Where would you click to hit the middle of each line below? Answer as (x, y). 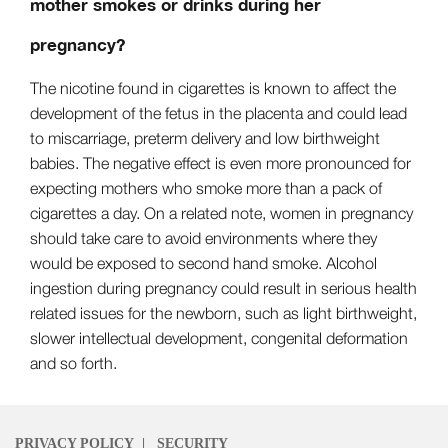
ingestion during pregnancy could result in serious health (223, 287)
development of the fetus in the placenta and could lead (218, 112)
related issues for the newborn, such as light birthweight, (223, 312)
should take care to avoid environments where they (203, 237)
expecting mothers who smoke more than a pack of (206, 187)
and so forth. (73, 362)
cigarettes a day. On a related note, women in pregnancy (221, 212)
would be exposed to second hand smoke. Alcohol (203, 262)
